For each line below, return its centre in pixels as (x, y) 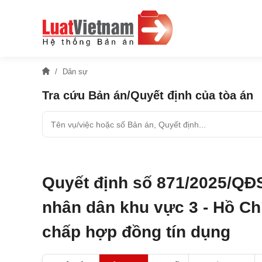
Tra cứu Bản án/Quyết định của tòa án (148, 95)
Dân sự (75, 72)
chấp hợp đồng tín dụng (136, 232)
